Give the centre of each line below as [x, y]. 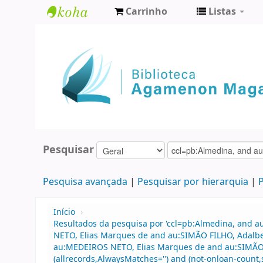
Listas [222, 12]
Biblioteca [76, 33]
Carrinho [146, 12]
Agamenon [79, 53]
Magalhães [79, 72]
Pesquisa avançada [85, 182]
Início [64, 213]
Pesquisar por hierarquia [193, 182]
